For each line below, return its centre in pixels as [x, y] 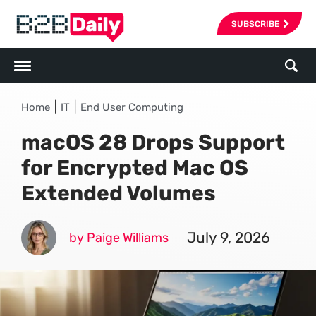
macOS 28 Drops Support [153, 142]
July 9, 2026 [229, 237]
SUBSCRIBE [255, 24]
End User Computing [132, 107]
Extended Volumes [119, 193]
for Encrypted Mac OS [135, 168]
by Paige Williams [119, 238]
